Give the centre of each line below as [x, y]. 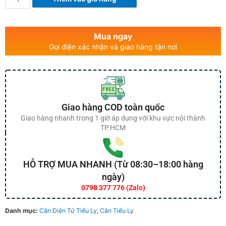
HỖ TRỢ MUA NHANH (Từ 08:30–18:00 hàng [113, 164]
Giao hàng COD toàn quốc [113, 107]
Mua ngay [113, 37]
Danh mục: [22, 211]
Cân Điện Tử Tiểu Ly [68, 211]
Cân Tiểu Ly [117, 211]
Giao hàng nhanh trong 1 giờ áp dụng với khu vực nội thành [113, 118]
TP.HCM [113, 128]
